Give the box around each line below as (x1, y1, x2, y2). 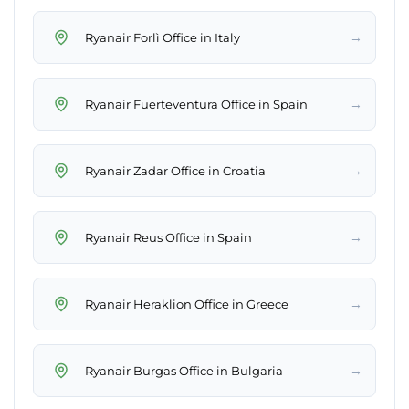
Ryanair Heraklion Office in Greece (85, 296, 288, 311)
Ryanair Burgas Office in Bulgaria (85, 362, 283, 378)
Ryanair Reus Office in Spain (85, 229, 252, 245)
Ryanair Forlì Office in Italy (85, 29, 240, 45)
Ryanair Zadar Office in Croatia (85, 163, 266, 178)
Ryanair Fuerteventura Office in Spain (85, 96, 308, 111)
